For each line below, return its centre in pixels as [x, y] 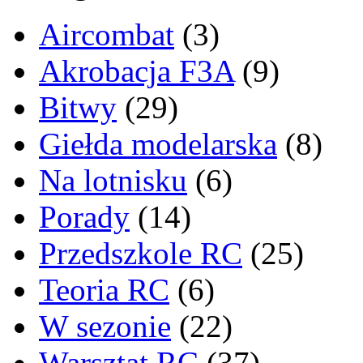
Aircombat [107, 35]
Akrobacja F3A [137, 71]
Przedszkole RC [141, 254]
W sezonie [105, 327]
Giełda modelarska [158, 144]
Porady [84, 217]
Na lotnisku [113, 181]
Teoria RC [104, 290]
